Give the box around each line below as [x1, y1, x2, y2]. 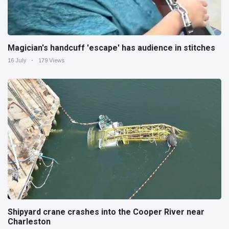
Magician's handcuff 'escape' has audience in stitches [8, 43, 215, 53]
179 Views [38, 57, 64, 64]
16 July [8, 57, 27, 64]
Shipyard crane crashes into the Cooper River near [8, 207, 204, 217]
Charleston [8, 216, 51, 226]
